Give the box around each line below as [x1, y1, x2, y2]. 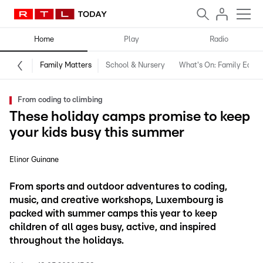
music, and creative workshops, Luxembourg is [9, 195, 223, 205]
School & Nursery [106, 62, 165, 69]
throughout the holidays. [9, 235, 124, 245]
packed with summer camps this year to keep [9, 208, 217, 218]
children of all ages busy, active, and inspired [9, 222, 216, 232]
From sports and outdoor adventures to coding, [9, 181, 227, 191]
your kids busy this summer [9, 126, 184, 140]
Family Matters [40, 62, 92, 69]
